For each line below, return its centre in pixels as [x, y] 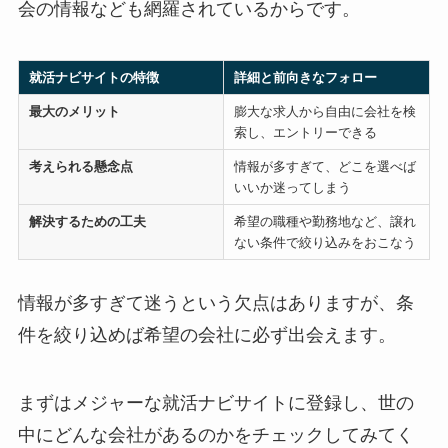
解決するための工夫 [87, 222]
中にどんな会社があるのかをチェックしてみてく [215, 435]
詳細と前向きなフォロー [305, 78]
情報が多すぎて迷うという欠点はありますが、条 [215, 303]
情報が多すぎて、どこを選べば [324, 167]
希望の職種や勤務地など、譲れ [324, 222]
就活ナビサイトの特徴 [93, 78]
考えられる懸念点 [80, 167]
